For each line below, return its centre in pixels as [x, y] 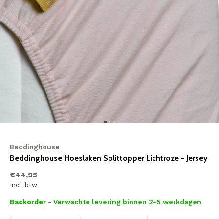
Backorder [29, 202]
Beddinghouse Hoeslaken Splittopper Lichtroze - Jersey [109, 158]
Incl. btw [23, 185]
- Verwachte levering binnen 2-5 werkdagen [125, 202]
